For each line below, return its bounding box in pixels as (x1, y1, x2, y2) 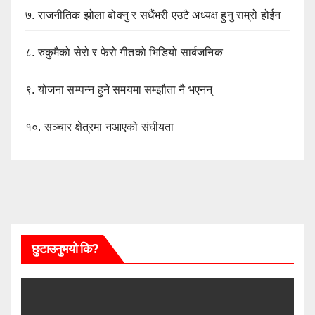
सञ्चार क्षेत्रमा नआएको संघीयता (44, 120, 174, 133)
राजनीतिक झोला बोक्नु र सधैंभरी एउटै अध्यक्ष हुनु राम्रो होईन (37, 8, 281, 21)
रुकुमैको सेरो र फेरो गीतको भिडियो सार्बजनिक (37, 46, 223, 58)
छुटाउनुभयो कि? (32, 240, 98, 257)
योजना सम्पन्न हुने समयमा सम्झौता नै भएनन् (37, 83, 213, 96)
